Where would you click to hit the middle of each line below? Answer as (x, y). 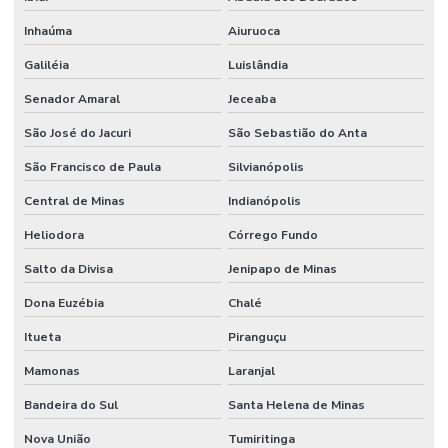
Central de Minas (74, 200)
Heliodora (54, 234)
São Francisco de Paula (92, 166)
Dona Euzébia (64, 302)
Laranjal (251, 370)
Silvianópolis (265, 166)
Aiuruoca (253, 30)
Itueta (42, 336)
